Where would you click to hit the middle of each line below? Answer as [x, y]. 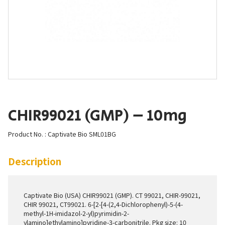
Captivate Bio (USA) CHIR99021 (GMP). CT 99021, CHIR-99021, [112, 196]
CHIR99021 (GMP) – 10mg [97, 116]
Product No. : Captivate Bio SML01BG [62, 134]
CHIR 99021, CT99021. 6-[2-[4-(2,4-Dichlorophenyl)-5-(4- [103, 205]
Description [34, 161]
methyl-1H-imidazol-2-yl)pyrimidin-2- [76, 214]
